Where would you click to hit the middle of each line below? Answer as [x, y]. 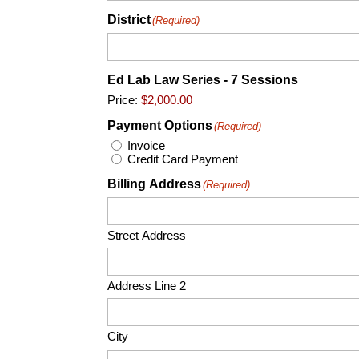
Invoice [147, 146]
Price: [123, 99]
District [129, 19]
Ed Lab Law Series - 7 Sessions [203, 79]
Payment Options [160, 125]
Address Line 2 [147, 285]
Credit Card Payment [183, 159]
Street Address [147, 235]
